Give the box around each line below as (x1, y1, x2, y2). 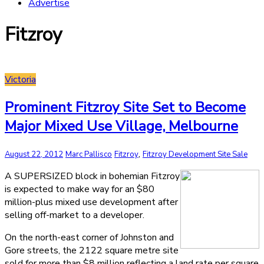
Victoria (5, 72, 36, 86)
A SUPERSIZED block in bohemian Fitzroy (5, 169, 180, 183)
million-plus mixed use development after (5, 195, 178, 209)
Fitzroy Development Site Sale (143, 148, 247, 160)
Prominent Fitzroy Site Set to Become (5, 97, 246, 117)
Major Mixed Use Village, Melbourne (5, 116, 238, 136)
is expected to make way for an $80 (5, 182, 154, 196)
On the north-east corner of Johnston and (5, 230, 174, 244)
